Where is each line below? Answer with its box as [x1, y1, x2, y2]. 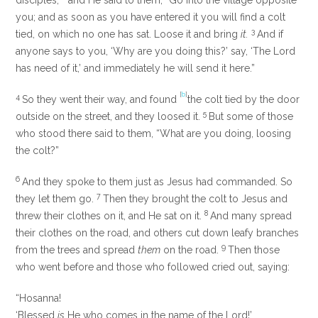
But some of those [209, 111, 294, 123]
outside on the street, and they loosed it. [16, 111, 204, 123]
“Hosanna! [16, 292, 62, 305]
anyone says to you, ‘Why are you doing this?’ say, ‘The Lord [16, 45, 296, 57]
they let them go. [16, 193, 97, 205]
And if [257, 28, 284, 40]
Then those [228, 244, 280, 256]
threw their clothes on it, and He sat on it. [16, 210, 205, 222]
